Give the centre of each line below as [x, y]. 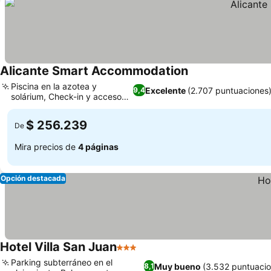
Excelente [165, 90]
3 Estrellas [140, 253]
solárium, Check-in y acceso [66, 96]
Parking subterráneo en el [62, 262]
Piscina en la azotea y [54, 86]
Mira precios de [46, 146]
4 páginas [98, 146]
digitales [28, 107]
